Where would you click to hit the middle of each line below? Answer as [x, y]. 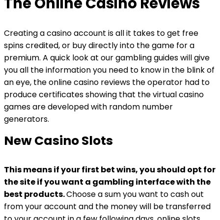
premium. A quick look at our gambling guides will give [107, 58]
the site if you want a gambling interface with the [107, 182]
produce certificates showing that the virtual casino [104, 95]
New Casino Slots [58, 141]
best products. [35, 194]
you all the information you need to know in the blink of [109, 70]
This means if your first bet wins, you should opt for [110, 170]
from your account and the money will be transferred [107, 206]
